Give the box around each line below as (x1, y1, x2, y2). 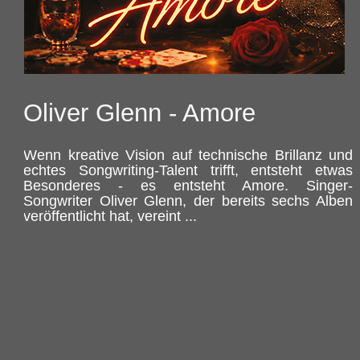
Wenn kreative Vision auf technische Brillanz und (23, 147, 353, 163)
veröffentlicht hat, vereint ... (23, 208, 197, 224)
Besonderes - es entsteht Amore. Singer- (23, 178, 353, 194)
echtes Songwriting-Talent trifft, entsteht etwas (23, 162, 353, 178)
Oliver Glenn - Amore (23, 99, 256, 127)
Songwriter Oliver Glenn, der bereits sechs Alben (23, 193, 353, 209)
